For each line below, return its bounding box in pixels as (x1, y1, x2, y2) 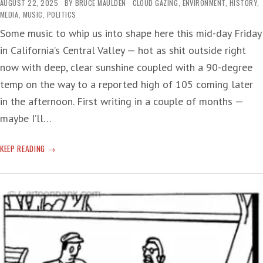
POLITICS (47, 9, 76, 21)
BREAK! (46, 181, 70, 193)
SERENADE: (46, 155, 82, 167)
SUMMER (46, 142, 75, 154)
